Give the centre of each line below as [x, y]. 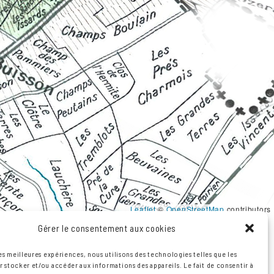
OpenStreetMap [195, 209]
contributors [247, 209]
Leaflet [143, 209]
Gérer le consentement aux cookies [107, 228]
